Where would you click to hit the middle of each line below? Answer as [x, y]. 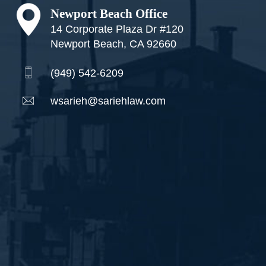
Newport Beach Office [109, 13]
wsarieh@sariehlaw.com [108, 101]
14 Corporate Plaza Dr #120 [117, 29]
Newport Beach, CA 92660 [113, 44]
